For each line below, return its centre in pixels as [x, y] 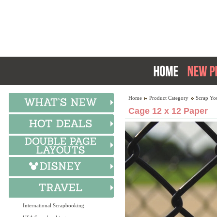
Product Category [169, 98]
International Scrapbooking [54, 205]
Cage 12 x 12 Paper [168, 111]
